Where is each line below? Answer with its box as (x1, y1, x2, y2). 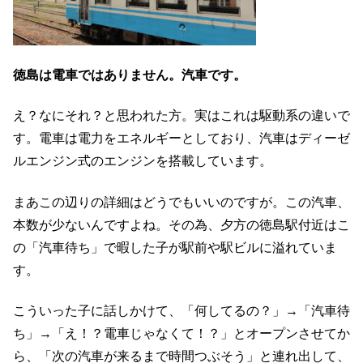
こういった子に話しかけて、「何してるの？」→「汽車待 (13, 303, 350, 318)
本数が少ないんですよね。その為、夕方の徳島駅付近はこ (13, 217, 350, 232)
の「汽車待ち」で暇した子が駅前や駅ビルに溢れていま (13, 240, 337, 254)
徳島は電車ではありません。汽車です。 (13, 67, 246, 82)
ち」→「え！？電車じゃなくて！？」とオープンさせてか (13, 326, 350, 340)
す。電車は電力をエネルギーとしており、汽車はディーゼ (13, 131, 350, 146)
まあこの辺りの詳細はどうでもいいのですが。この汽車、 (13, 194, 350, 209)
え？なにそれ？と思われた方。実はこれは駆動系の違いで (13, 109, 350, 123)
